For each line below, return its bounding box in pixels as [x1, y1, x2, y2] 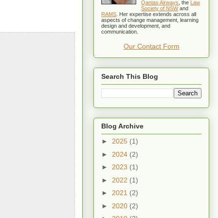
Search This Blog [101, 72, 159, 80]
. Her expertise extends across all [116, 11, 197, 18]
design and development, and [101, 23, 171, 29]
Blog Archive [101, 122, 144, 130]
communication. [101, 29, 139, 35]
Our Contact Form [123, 42, 180, 51]
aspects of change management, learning [101, 17, 199, 23]
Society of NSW [141, 5, 179, 12]
